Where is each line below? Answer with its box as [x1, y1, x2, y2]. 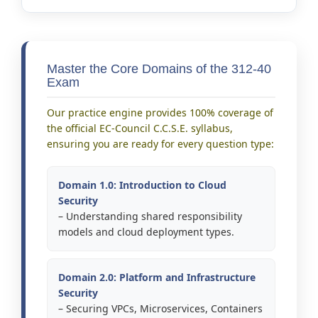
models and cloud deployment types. [58, 225, 234, 239]
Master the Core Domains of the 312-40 [47, 62, 271, 77]
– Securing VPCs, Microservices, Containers [58, 302, 263, 316]
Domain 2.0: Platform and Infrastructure [58, 270, 256, 285]
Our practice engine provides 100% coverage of [47, 106, 273, 120]
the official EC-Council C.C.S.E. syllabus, [47, 121, 233, 136]
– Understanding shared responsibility [58, 209, 242, 224]
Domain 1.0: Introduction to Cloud [58, 178, 226, 192]
